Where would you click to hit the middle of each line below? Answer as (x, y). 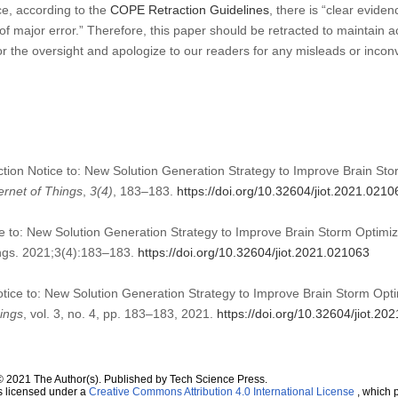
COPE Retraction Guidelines (189, 9)
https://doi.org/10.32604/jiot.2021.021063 (253, 252)
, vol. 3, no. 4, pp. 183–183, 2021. (119, 313)
